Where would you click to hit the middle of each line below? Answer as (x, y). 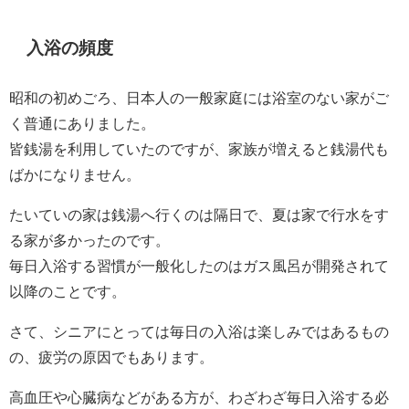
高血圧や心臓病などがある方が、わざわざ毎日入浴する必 (199, 397)
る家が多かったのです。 (89, 240)
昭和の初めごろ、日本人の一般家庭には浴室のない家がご (199, 97)
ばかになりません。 (75, 174)
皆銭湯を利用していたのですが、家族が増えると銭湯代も (199, 148)
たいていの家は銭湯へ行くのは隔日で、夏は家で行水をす (199, 214)
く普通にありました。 (82, 123)
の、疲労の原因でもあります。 (111, 357)
